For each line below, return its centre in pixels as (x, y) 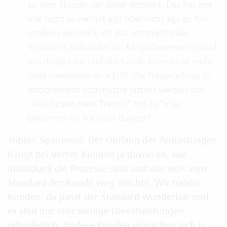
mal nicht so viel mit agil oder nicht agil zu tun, (119, 18)
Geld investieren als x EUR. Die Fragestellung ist (119, 75)
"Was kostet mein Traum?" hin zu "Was (104, 104)
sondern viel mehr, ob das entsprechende (108, 33)
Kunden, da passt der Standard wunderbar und (108, 197)
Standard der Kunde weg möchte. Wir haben (103, 183)
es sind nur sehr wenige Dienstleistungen (96, 211)
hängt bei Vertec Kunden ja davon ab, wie (97, 155)
